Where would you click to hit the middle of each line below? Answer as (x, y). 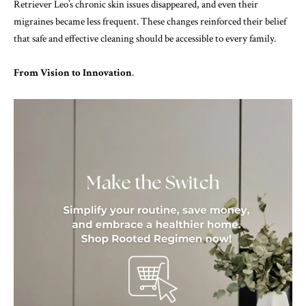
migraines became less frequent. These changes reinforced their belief (150, 21)
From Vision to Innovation (73, 73)
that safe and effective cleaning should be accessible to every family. (145, 38)
